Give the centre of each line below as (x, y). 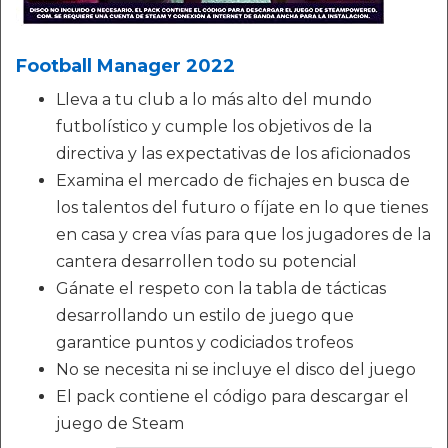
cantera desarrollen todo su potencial (206, 261)
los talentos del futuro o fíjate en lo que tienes (242, 207)
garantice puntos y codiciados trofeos (204, 342)
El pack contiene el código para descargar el (232, 396)
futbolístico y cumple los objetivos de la (214, 126)
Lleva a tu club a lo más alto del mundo (214, 99)
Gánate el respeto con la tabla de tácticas (221, 288)
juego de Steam (120, 423)
